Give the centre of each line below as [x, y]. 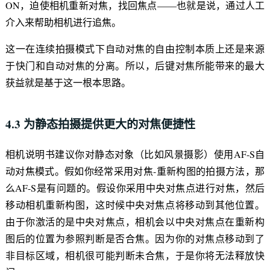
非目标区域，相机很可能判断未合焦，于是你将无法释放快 [135, 256]
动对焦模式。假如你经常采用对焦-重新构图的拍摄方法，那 [135, 171]
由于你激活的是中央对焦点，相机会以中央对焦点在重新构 [135, 222]
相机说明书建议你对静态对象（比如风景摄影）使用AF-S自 [135, 154]
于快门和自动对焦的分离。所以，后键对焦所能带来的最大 [135, 65]
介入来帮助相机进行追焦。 [63, 22]
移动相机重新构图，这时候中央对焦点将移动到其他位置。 [135, 205]
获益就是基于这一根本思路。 [68, 82]
